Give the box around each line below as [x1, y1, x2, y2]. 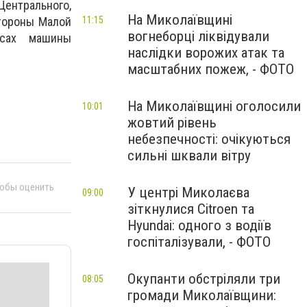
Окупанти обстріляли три [127, 271, 280, 287]
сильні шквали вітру [127, 147, 251, 164]
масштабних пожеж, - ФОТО [127, 61, 294, 77]
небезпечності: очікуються [127, 131, 291, 147]
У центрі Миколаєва [127, 184, 249, 201]
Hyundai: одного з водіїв [127, 217, 271, 234]
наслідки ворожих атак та [127, 45, 284, 61]
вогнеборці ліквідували [127, 28, 269, 45]
